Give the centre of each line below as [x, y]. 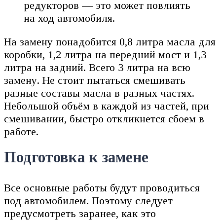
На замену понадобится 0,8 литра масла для [110, 42]
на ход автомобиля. [69, 18]
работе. [21, 132]
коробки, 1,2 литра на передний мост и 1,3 [105, 55]
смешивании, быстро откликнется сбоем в [104, 119]
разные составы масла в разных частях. [99, 93]
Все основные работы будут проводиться [102, 187]
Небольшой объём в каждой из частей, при [107, 106]
